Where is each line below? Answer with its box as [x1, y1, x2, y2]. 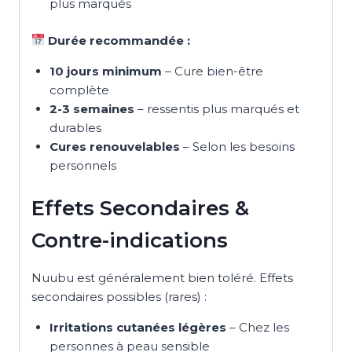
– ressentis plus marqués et [134, 101, 299, 116]
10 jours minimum [49, 63, 162, 79]
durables [49, 119, 101, 135]
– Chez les [225, 320, 289, 335]
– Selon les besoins [179, 138, 295, 154]
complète [49, 82, 109, 97]
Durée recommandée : [45, 32, 191, 48]
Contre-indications [31, 228, 228, 254]
